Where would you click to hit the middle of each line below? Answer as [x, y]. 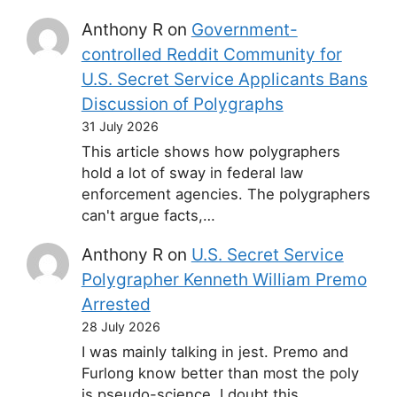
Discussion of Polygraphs [182, 105]
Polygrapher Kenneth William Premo [224, 280]
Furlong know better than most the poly [220, 374]
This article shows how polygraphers [210, 152]
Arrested [116, 305]
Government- [244, 30]
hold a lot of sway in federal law [192, 173]
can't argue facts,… [148, 216]
